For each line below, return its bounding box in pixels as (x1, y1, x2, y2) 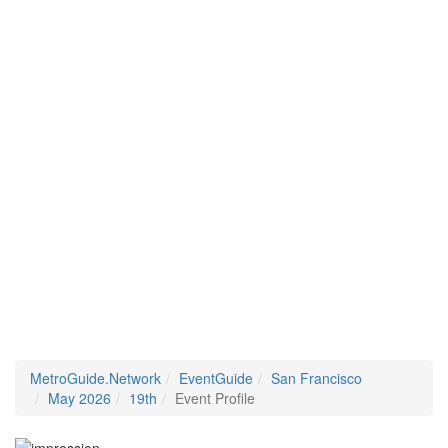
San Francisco (271, 368, 362, 388)
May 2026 (48, 388, 111, 408)
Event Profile (175, 388, 255, 408)
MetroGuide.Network (30, 368, 161, 388)
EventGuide (179, 368, 253, 388)
